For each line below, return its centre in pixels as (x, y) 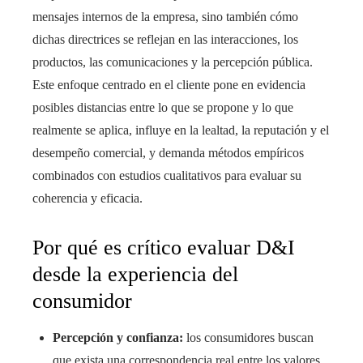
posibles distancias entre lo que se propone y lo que (163, 107)
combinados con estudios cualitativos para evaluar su (167, 175)
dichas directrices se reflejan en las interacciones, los (165, 39)
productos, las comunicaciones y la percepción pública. (173, 62)
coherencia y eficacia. (88, 198)
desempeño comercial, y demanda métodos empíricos (168, 153)
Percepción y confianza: (118, 337)
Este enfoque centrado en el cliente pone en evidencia (169, 85)
